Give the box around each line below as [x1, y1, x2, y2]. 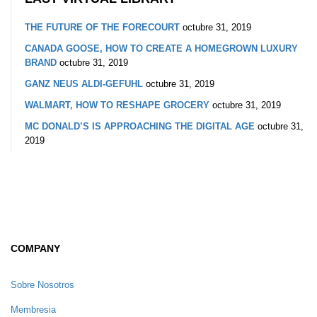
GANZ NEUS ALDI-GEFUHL [25, 78, 143, 89]
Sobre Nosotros [11, 279, 74, 290]
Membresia [11, 304, 56, 315]
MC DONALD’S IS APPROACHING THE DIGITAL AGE [25, 120, 255, 132]
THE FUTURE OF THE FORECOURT [25, 21, 180, 33]
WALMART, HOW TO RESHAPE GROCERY [25, 99, 209, 110]
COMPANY [11, 242, 60, 254]
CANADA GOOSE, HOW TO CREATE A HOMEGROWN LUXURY [25, 42, 298, 54]
